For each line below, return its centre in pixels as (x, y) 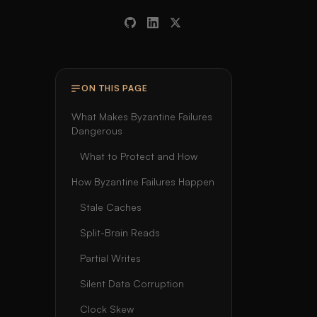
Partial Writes (110, 258)
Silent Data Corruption (132, 283)
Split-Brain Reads (120, 232)
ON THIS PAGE (115, 88)
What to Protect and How (139, 156)
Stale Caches (111, 207)
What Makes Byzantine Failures (142, 116)
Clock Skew (107, 309)
